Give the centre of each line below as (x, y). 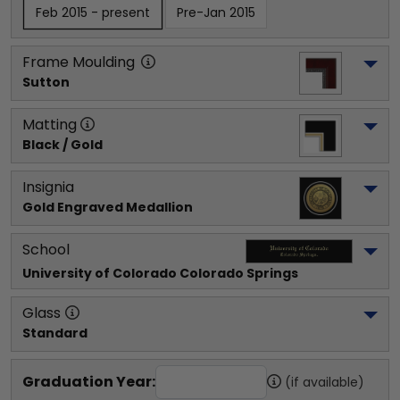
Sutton (46, 82)
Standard (55, 333)
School (46, 250)
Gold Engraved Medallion (108, 207)
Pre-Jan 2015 (216, 12)
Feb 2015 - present (93, 12)
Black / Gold (62, 145)
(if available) (325, 382)
